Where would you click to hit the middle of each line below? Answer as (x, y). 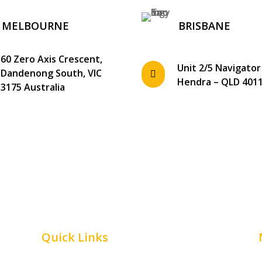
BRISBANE (204, 26)
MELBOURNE (36, 26)
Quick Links (75, 237)
